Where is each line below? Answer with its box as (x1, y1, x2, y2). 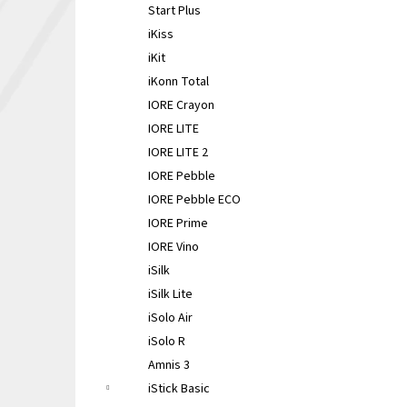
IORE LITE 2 (148, 144, 208, 162)
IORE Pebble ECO (148, 191, 241, 209)
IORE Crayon (148, 96, 214, 114)
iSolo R (148, 333, 185, 351)
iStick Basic (148, 380, 210, 398)
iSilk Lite (148, 285, 193, 303)
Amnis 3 (148, 356, 190, 374)
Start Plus (148, 2, 201, 20)
